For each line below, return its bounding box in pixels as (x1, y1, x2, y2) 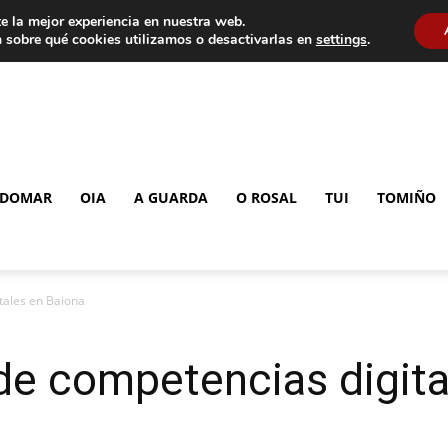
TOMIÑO (377, 188, 436, 207)
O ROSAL (236, 188, 297, 207)
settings (315, 30, 367, 49)
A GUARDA (134, 188, 208, 207)
